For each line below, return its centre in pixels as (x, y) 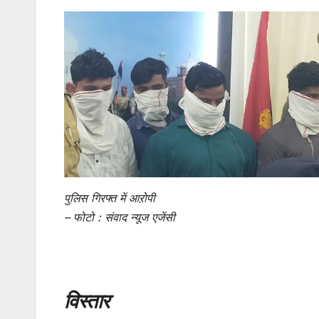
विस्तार (87, 301)
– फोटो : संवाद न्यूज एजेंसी (120, 217)
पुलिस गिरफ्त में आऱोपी (110, 198)
